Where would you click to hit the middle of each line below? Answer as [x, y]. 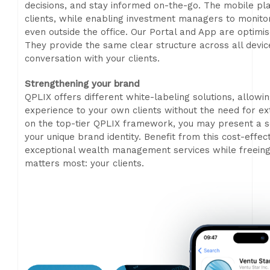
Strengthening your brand [82, 84]
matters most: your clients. [84, 163]
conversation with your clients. [92, 58]
